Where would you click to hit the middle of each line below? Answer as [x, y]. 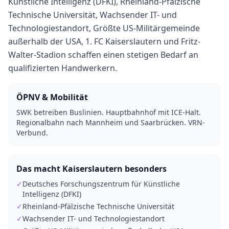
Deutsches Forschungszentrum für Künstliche [101, 184]
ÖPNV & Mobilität [52, 97]
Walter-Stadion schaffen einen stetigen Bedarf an [103, 55]
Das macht [39, 169]
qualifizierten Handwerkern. [63, 68]
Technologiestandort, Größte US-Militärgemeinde [104, 28]
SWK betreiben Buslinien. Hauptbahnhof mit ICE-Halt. [109, 112]
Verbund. [32, 133]
